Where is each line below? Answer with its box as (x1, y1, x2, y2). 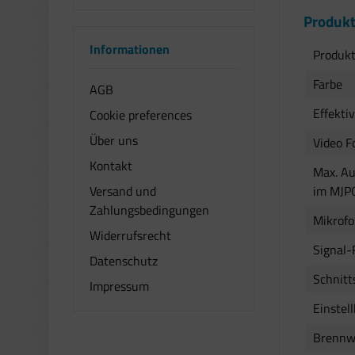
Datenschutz (90, 250, 158, 270)
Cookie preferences (90, 105, 192, 124)
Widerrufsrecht (90, 225, 171, 245)
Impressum (90, 276, 149, 296)
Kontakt (90, 155, 132, 175)
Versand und (90, 181, 156, 200)
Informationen (90, 40, 170, 59)
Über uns (90, 130, 138, 150)
